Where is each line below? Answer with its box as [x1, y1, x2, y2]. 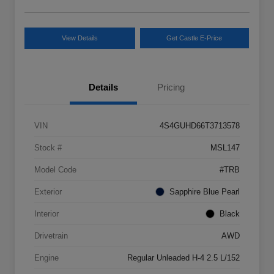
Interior [34, 209, 59, 218]
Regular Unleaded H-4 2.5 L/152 [127, 253, 240, 262]
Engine [34, 253, 59, 262]
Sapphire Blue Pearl [169, 187, 240, 196]
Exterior [34, 187, 62, 196]
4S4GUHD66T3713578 [160, 120, 240, 130]
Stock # [34, 143, 62, 152]
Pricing [157, 81, 185, 92]
